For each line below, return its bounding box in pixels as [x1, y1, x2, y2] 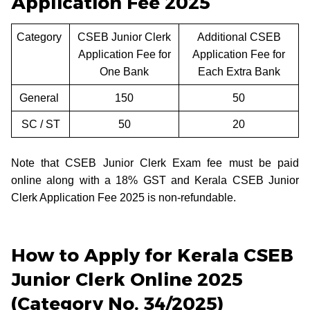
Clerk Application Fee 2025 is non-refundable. [11, 191, 236, 203]
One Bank [100, 65, 149, 77]
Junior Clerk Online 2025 [11, 268, 243, 291]
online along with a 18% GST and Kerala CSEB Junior [11, 174, 299, 186]
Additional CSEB [197, 30, 281, 43]
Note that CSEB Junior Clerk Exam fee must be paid [11, 156, 299, 169]
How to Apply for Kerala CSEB [11, 244, 293, 266]
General [19, 91, 62, 104]
